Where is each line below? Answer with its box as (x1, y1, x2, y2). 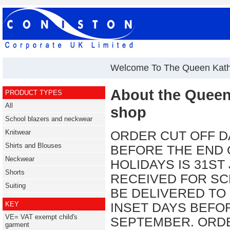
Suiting (5, 182, 26, 189)
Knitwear (5, 128, 31, 136)
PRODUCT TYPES (5, 89, 62, 97)
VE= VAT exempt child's (5, 213, 78, 221)
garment (5, 221, 29, 228)
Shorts (5, 168, 25, 176)
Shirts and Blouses (5, 142, 62, 149)
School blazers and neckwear (5, 115, 92, 123)
